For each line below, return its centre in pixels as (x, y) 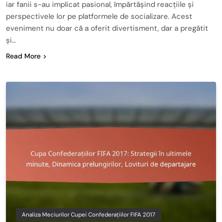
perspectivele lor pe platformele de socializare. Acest (99, 16)
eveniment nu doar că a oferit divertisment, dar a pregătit (107, 28)
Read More (23, 56)
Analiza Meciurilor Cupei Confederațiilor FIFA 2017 (88, 215)
